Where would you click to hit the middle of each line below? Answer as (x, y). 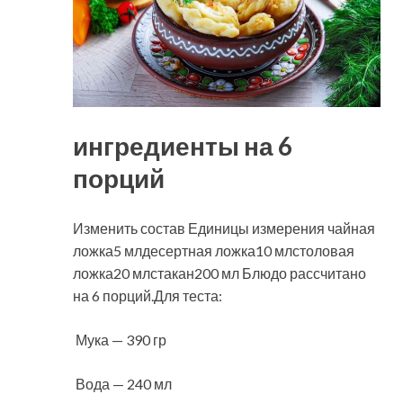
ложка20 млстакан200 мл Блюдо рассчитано (219, 273)
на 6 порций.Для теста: (148, 296)
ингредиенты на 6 (183, 146)
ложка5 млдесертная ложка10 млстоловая (214, 251)
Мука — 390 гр (120, 340)
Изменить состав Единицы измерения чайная (224, 228)
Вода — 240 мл (122, 384)
